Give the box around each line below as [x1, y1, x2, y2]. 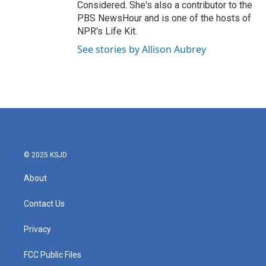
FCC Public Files [24, 250, 81, 259]
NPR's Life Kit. [77, 26, 137, 37]
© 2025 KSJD [24, 151, 67, 159]
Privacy [24, 224, 51, 234]
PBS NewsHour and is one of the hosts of [77, 12, 251, 24]
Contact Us [24, 199, 65, 208]
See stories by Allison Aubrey [77, 43, 206, 56]
